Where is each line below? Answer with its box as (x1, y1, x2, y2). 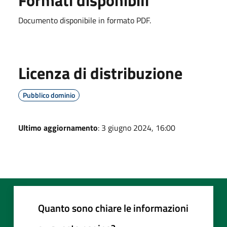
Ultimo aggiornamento (18, 121, 98, 134)
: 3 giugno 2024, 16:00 (98, 121, 175, 134)
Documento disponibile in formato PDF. (18, 14, 151, 26)
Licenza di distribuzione (18, 60, 182, 85)
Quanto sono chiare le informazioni (38, 200, 188, 216)
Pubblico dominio (23, 89, 75, 100)
